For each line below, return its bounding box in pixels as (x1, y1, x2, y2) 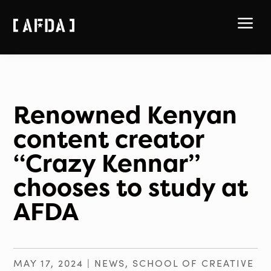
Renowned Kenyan (13, 98, 238, 131)
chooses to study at (13, 171, 249, 204)
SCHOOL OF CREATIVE (132, 256, 255, 269)
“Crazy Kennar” (13, 146, 201, 180)
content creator (13, 122, 204, 155)
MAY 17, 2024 (13, 256, 84, 269)
